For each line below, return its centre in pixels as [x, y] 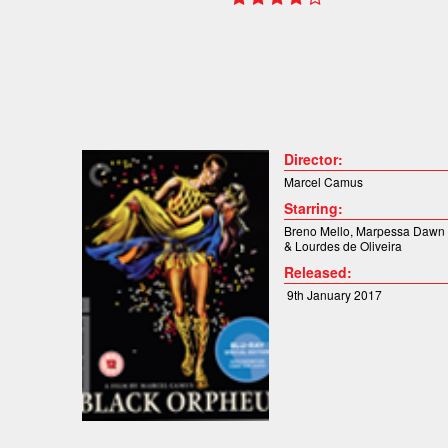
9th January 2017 [332, 295]
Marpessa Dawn [400, 231]
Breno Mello [316, 231]
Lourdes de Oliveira [348, 246]
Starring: [313, 208]
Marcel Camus [323, 182]
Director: [313, 159]
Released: [317, 272]
